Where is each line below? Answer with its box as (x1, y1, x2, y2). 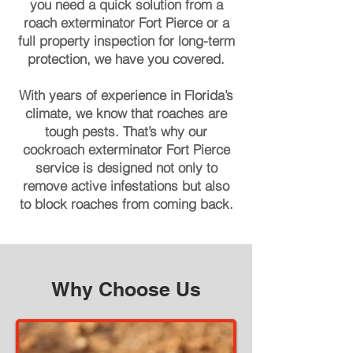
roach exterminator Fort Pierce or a (23, 14, 229, 31)
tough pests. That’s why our (45, 123, 207, 139)
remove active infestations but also (23, 177, 229, 194)
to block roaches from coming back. (19, 195, 233, 212)
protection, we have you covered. (28, 50, 225, 67)
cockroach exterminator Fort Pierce (22, 141, 230, 158)
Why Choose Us (51, 277, 201, 301)
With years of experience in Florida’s (19, 87, 233, 103)
